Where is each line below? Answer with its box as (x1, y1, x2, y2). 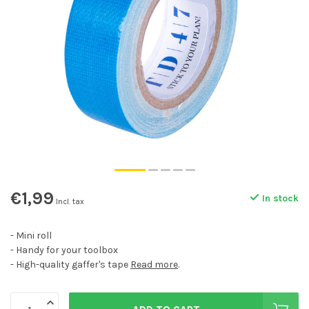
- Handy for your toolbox (10, 244, 118, 256)
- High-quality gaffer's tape (10, 259, 130, 270)
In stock (259, 192, 299, 204)
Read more (130, 259, 178, 270)
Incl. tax (56, 197, 84, 206)
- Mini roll (10, 230, 52, 241)
